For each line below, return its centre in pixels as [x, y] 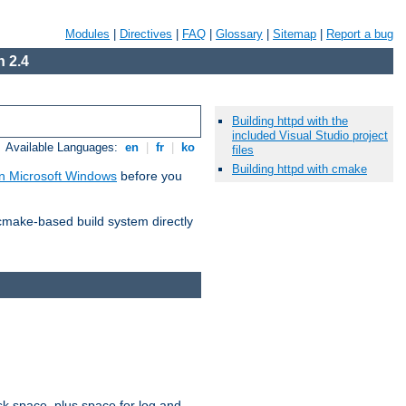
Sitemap [295, 34]
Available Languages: [64, 148]
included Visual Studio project [310, 136]
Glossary [239, 34]
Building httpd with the [290, 121]
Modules [87, 34]
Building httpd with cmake [300, 169]
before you [150, 176]
